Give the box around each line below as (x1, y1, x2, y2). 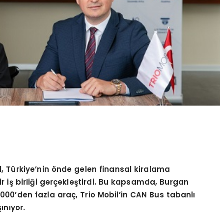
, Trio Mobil (76, 190, 119, 200)
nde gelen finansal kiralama (56, 164, 170, 175)
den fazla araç (17, 190, 76, 200)
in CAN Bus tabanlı (120, 190, 195, 200)
